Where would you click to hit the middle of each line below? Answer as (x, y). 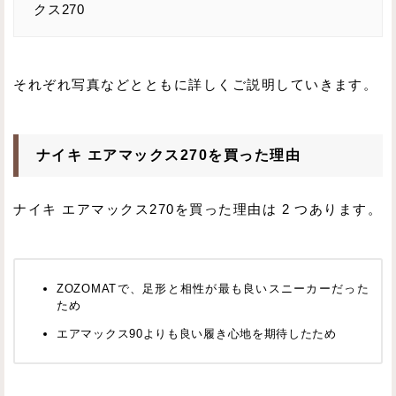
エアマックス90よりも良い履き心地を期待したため (197, 333)
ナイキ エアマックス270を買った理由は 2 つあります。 (198, 209)
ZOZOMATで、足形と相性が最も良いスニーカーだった (213, 288)
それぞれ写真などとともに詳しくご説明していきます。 (196, 85)
